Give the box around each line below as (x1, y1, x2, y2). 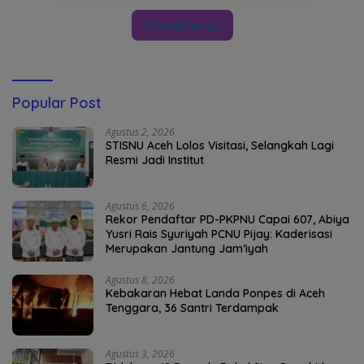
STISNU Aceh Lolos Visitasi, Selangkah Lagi (106, 138, 334, 154)
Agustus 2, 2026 (106, 125, 175, 140)
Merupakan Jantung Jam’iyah (106, 241, 268, 257)
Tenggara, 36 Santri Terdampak (106, 301, 279, 316)
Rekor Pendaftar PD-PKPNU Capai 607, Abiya (106, 212, 349, 227)
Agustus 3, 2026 (106, 347, 175, 362)
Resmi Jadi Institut (106, 153, 204, 168)
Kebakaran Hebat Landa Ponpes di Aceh (106, 286, 325, 301)
